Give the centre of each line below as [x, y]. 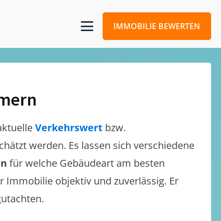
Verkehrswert [70, 128]
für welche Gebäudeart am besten [87, 163]
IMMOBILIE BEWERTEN [157, 26]
